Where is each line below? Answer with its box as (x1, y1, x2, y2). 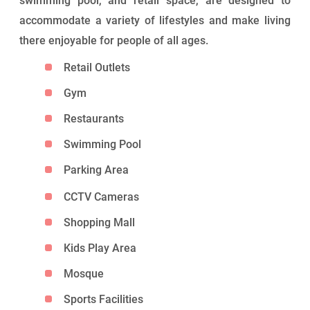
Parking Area (64, 163, 129, 177)
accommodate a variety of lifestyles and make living (19, 14, 291, 28)
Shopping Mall (64, 216, 136, 230)
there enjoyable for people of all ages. (19, 34, 208, 48)
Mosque (64, 267, 104, 281)
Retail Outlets (64, 61, 131, 75)
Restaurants (64, 112, 125, 126)
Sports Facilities (64, 293, 144, 307)
